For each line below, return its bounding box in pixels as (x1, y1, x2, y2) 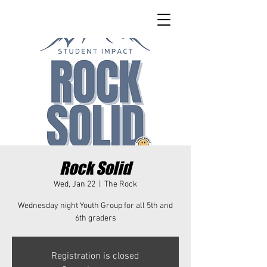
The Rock (104, 179, 137, 190)
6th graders (74, 213, 116, 223)
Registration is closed (51, 250, 139, 262)
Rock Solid (60, 158, 131, 178)
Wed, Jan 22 (54, 179, 95, 190)
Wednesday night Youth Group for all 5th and (18, 201, 173, 211)
